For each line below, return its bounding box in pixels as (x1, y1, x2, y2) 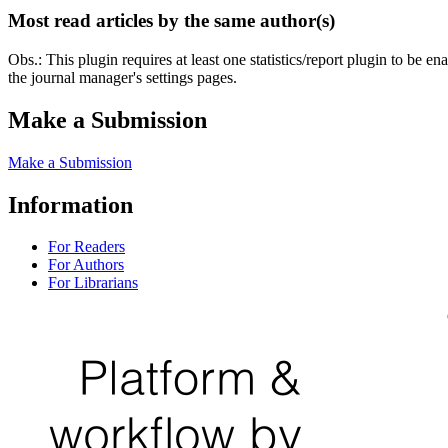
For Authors (48, 256, 124, 274)
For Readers (48, 238, 125, 256)
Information (8, 191, 133, 218)
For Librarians (48, 274, 138, 292)
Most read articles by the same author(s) (8, 10, 335, 32)
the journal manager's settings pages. (8, 68, 237, 86)
